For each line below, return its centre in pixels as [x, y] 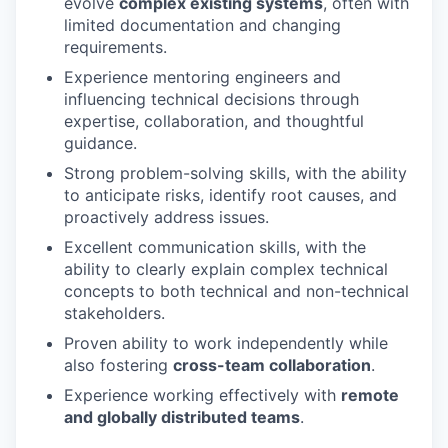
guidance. [100, 143]
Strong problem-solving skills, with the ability [235, 173]
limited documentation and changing [202, 25]
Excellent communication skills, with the [215, 247]
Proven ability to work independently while [226, 343]
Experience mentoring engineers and [202, 77]
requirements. [115, 47]
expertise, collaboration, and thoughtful [214, 121]
